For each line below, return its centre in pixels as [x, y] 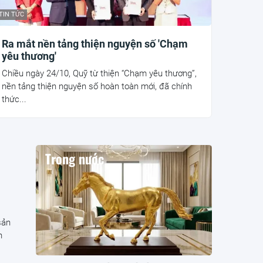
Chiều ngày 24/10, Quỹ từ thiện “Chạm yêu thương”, [99, 74]
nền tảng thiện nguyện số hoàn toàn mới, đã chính [97, 87]
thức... [14, 100]
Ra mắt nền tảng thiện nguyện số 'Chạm [95, 44]
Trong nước [75, 159]
